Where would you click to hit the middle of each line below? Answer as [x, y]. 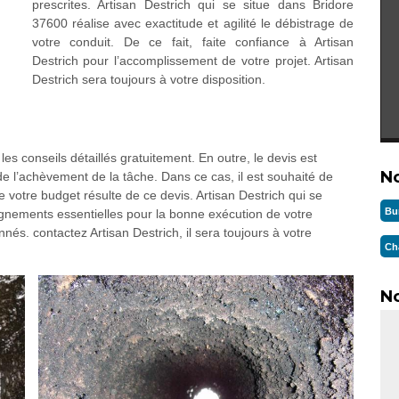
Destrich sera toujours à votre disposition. [148, 79]
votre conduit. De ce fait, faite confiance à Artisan [193, 42]
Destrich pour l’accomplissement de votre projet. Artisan [193, 61]
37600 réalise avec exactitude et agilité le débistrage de [193, 23]
